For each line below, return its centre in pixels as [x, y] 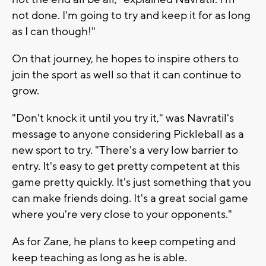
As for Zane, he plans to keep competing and [124, 241]
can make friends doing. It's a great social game [130, 198]
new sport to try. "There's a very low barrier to [125, 150]
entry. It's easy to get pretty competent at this [126, 166]
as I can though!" [54, 31]
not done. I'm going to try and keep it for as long [131, 15]
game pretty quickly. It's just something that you [132, 182]
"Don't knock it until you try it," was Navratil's [123, 118]
